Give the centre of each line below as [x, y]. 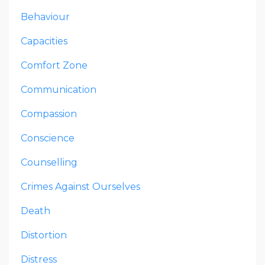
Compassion [49, 114]
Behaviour [45, 17]
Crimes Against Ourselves [80, 186]
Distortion [44, 235]
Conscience [48, 138]
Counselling [49, 162]
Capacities [44, 41]
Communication [59, 89]
